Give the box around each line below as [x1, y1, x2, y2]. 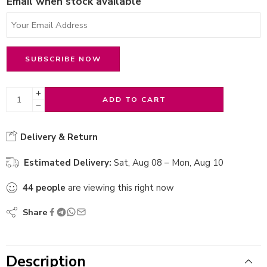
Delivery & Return [18, 131, 98, 143]
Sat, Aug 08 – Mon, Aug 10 [114, 156, 223, 169]
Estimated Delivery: [24, 156, 111, 169]
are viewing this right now [66, 181, 174, 194]
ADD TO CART [102, 94, 166, 104]
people [36, 181, 66, 194]
